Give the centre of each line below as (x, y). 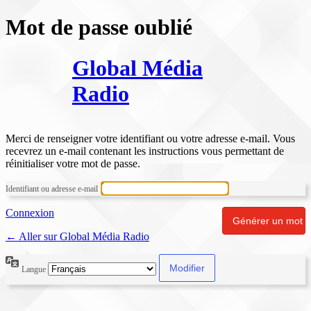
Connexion (30, 213)
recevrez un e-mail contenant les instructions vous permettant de (145, 151)
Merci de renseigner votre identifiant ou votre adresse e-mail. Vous (150, 139)
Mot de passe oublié (99, 27)
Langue (35, 269)
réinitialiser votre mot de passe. (73, 164)
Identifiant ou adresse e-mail (52, 189)
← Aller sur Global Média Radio (77, 237)
